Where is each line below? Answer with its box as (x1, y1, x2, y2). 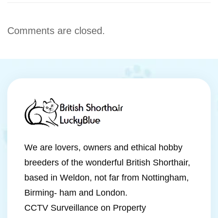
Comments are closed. (7, 25, 105, 36)
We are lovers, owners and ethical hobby (24, 143, 182, 152)
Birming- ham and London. (24, 188, 127, 198)
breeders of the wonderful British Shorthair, (24, 158, 190, 167)
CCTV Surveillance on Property (24, 203, 146, 213)
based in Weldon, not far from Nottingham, (24, 173, 189, 182)
